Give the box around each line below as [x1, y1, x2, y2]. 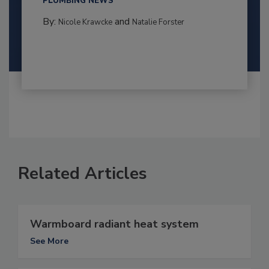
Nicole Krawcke [58, 17, 112, 28]
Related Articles [18, 162, 147, 186]
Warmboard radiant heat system [30, 217, 199, 232]
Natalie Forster [131, 17, 184, 28]
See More [30, 235, 68, 247]
